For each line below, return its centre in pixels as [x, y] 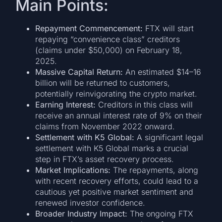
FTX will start [168, 28]
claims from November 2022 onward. [105, 127]
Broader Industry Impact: [82, 214]
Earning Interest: [66, 105]
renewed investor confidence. [90, 203]
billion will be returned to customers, [103, 83]
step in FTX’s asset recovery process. [105, 159]
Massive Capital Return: [79, 72]
